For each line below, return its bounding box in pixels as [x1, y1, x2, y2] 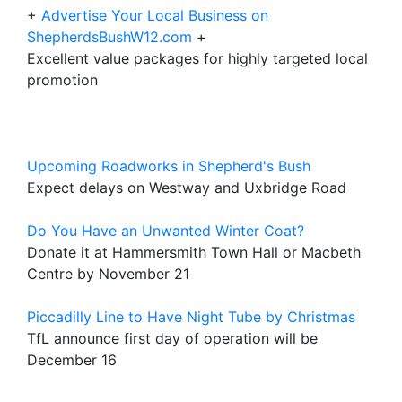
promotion [27, 71, 98, 89]
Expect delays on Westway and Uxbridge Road [27, 179, 346, 197]
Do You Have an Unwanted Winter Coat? [27, 222, 304, 240]
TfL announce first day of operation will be [27, 329, 318, 347]
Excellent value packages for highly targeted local [27, 49, 368, 67]
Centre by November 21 [27, 265, 189, 283]
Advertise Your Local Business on [41, 6, 268, 24]
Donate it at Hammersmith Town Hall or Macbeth [27, 243, 361, 261]
